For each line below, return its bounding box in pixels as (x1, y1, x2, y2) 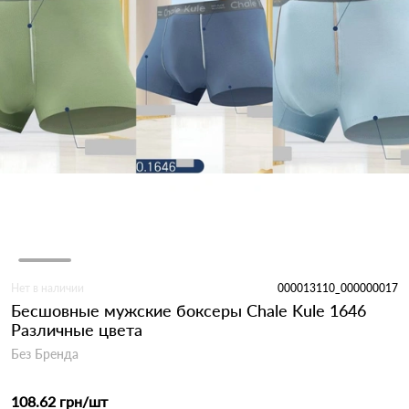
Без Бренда (11, 345, 79, 362)
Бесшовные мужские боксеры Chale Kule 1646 (11, 299, 366, 320)
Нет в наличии (11, 280, 84, 295)
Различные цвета (11, 319, 142, 340)
